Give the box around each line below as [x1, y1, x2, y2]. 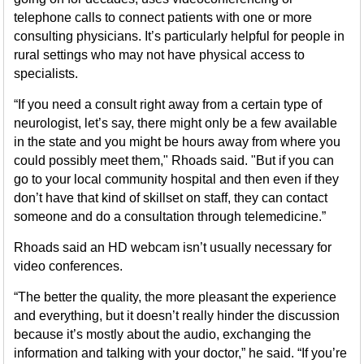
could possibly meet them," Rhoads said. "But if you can [14, 154, 335, 167]
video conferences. [14, 259, 123, 273]
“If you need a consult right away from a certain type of [14, 97, 323, 111]
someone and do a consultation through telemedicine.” [14, 210, 327, 223]
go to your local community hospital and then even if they [14, 172, 340, 186]
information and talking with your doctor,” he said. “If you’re [14, 346, 348, 360]
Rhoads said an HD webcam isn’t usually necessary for [14, 240, 332, 254]
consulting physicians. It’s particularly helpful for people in [14, 29, 345, 43]
